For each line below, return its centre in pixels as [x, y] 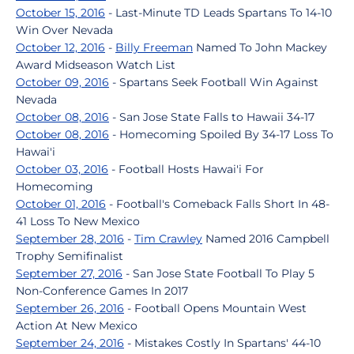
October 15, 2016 [60, 13]
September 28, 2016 [70, 239]
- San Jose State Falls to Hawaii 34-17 [212, 117]
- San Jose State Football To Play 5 [218, 273]
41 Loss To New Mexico [78, 221]
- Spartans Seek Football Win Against [214, 82]
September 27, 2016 [69, 273]
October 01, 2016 [61, 204]
